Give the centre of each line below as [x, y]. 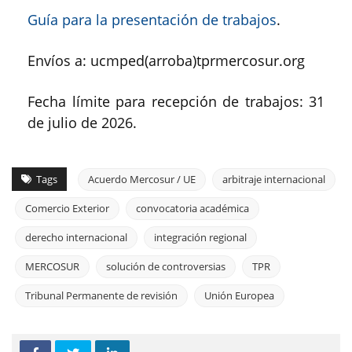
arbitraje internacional [274, 180]
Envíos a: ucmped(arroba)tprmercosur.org [166, 61]
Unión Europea [239, 296]
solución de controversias [166, 267]
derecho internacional [76, 238]
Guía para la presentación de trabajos [152, 20]
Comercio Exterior [67, 209]
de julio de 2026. [82, 123]
